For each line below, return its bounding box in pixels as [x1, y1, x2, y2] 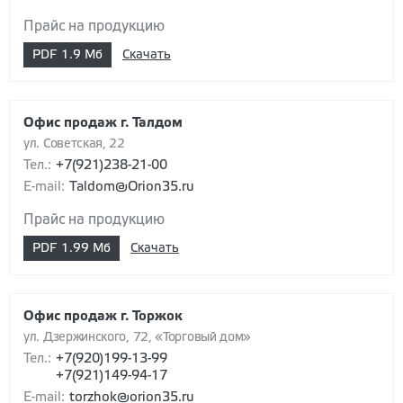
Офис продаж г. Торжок [23, 310, 183, 324]
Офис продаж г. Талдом [23, 117, 183, 130]
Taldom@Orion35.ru [69, 181, 194, 194]
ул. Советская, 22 [23, 139, 125, 151]
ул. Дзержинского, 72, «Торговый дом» [23, 332, 252, 345]
